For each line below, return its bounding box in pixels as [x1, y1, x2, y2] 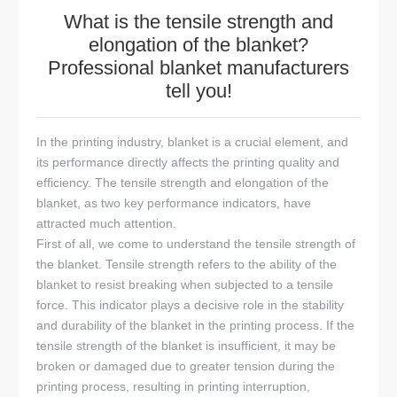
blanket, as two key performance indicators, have [36, 196, 312, 211]
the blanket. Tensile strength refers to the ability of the [36, 257, 338, 272]
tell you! [165, 80, 232, 103]
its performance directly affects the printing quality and [36, 155, 340, 170]
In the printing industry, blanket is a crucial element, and [36, 135, 349, 150]
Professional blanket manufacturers [48, 57, 349, 80]
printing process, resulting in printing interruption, [36, 379, 311, 394]
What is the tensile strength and [64, 11, 333, 34]
